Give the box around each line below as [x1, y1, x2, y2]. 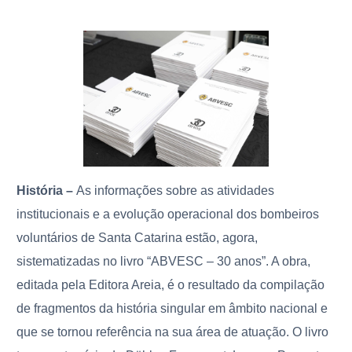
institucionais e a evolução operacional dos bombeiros [16, 207, 320, 222]
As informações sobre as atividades [76, 184, 275, 198]
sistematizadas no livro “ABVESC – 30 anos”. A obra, [16, 255, 311, 269]
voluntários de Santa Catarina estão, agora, [16, 231, 258, 245]
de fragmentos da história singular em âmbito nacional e [16, 302, 328, 316]
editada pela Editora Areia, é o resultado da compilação [16, 278, 325, 292]
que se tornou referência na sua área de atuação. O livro [16, 325, 329, 339]
